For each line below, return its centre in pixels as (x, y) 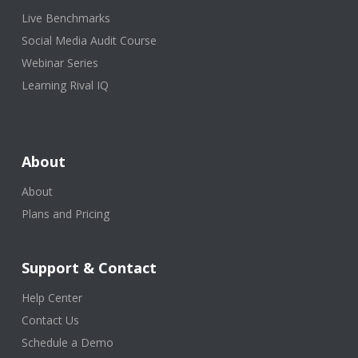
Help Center (52, 298)
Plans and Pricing (65, 214)
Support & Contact (89, 268)
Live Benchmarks (66, 18)
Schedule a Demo (67, 343)
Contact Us (50, 320)
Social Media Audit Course (89, 41)
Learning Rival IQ (65, 86)
